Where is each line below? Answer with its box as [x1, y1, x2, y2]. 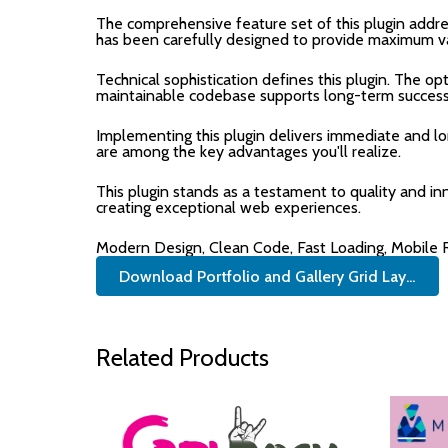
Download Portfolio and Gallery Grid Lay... [119, 266, 416, 286]
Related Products [96, 343, 269, 373]
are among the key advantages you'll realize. [96, 142, 401, 161]
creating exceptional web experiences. [96, 198, 361, 217]
